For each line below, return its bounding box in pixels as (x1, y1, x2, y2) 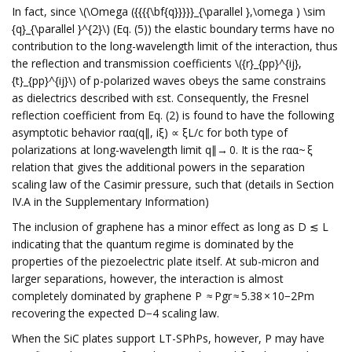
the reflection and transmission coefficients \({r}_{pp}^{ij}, (12, 56, 302, 71)
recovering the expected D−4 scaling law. (12, 306, 219, 321)
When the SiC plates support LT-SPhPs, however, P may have (12, 331, 324, 346)
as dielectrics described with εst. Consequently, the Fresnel (12, 90, 309, 105)
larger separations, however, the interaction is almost (12, 271, 284, 286)
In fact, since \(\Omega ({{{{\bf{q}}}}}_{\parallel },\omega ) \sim (12, 4, 325, 19)
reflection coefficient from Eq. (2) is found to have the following (12, 108, 334, 123)
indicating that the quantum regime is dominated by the (12, 236, 294, 251)
